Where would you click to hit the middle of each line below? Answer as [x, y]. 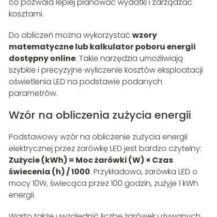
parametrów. [33, 93]
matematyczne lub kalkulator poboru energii [102, 47]
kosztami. [26, 14]
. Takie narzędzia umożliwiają [129, 59]
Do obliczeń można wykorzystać [70, 35]
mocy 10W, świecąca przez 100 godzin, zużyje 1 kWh [103, 184]
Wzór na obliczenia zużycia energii [100, 115]
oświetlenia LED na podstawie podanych [85, 82]
